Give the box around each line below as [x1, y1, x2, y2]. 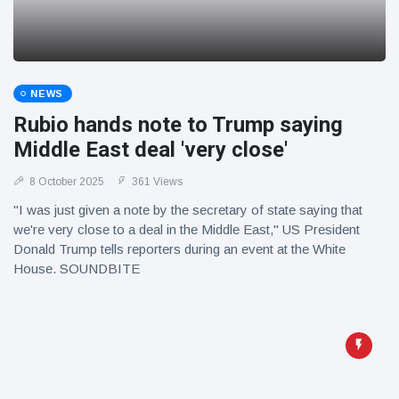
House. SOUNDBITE [13, 261, 140, 276]
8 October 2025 [27, 175, 104, 188]
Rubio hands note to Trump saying [13, 112, 343, 137]
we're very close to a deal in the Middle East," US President [13, 222, 360, 237]
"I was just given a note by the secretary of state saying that [13, 202, 362, 217]
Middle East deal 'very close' [13, 137, 288, 162]
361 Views [129, 175, 183, 188]
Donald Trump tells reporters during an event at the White [13, 241, 346, 256]
